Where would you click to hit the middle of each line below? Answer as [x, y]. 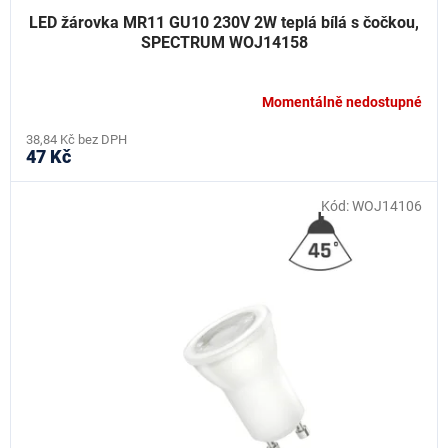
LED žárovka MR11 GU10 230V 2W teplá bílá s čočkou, [224, 23]
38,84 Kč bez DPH [76, 140]
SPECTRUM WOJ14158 [224, 43]
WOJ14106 [387, 206]
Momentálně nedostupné [342, 101]
